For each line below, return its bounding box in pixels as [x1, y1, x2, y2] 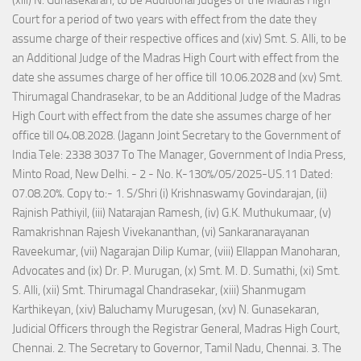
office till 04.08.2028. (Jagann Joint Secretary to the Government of [12, 128, 341, 143]
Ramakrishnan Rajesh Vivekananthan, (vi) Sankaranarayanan [12, 225, 309, 240]
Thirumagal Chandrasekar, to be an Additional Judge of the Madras [12, 89, 341, 105]
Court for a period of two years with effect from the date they [12, 12, 317, 27]
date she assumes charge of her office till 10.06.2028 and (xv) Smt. [12, 70, 342, 85]
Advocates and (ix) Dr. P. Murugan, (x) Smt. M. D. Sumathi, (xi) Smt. [12, 263, 340, 279]
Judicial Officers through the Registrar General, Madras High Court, [12, 322, 340, 337]
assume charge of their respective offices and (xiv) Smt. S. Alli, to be [12, 31, 346, 47]
